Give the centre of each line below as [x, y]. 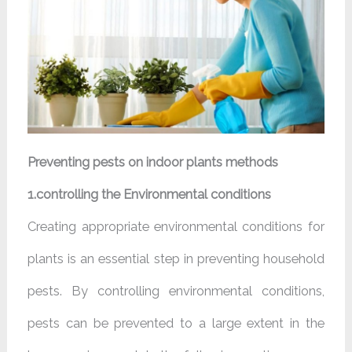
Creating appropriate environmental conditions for [176, 226]
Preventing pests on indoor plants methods [153, 162]
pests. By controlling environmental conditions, [176, 291]
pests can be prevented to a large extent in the [176, 323]
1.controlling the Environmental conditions [150, 194]
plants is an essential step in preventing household [176, 258]
